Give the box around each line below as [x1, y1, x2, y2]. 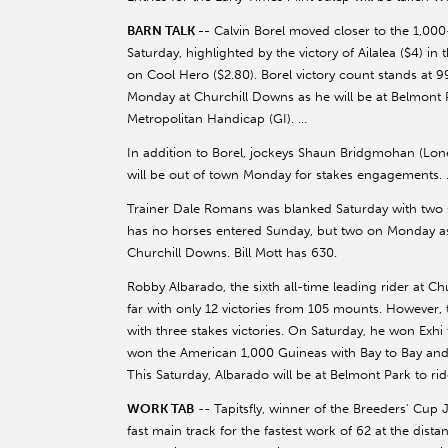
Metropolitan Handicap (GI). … [127, 111, 307, 127]
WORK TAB [127, 401, 194, 417]
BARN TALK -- [127, 23, 210, 39]
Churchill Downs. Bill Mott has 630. [127, 245, 337, 261]
